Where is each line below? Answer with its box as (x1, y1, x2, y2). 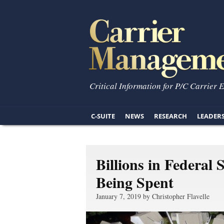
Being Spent (96, 171, 173, 193)
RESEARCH (154, 111, 187, 120)
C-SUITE (91, 111, 115, 120)
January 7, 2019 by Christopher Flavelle (96, 191, 209, 201)
